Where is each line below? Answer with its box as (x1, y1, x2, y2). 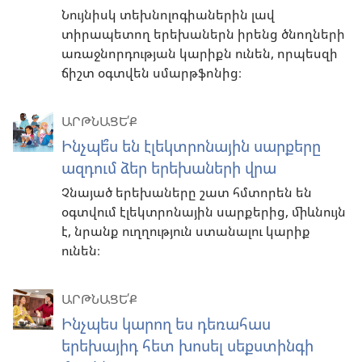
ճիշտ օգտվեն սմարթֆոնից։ (61, 64, 242, 82)
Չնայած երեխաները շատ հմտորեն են (61, 183, 312, 202)
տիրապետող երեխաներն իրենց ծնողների (61, 25, 345, 44)
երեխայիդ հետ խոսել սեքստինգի (61, 335, 314, 357)
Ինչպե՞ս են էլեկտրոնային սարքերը (61, 135, 321, 158)
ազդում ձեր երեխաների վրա (61, 157, 276, 179)
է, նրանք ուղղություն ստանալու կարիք (61, 222, 310, 241)
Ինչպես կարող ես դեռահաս (61, 313, 271, 335)
